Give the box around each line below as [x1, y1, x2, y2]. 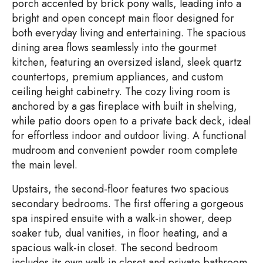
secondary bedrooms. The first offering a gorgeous [12, 196, 244, 212]
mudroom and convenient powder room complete [12, 143, 238, 159]
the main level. [12, 157, 77, 173]
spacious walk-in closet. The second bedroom [12, 240, 218, 256]
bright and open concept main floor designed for [12, 11, 234, 26]
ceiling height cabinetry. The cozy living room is [12, 84, 230, 100]
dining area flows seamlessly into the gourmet [12, 40, 217, 56]
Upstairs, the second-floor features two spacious [12, 181, 229, 197]
